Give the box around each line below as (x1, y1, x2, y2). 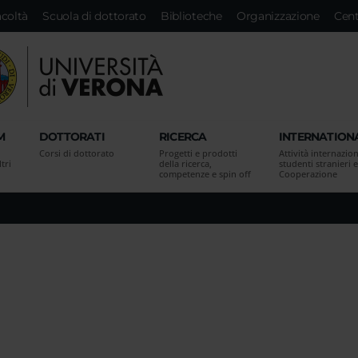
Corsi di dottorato (39, 147, 114, 159)
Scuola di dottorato (42, 9, 146, 23)
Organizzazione (236, 9, 320, 23)
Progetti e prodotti (159, 147, 237, 159)
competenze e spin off (159, 168, 251, 180)
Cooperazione (279, 168, 337, 180)
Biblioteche (160, 9, 222, 23)
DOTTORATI (39, 129, 105, 144)
